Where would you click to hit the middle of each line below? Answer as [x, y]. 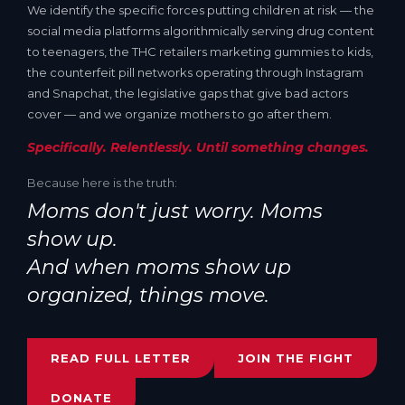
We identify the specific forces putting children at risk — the [201, 10]
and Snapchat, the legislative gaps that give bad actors [188, 93]
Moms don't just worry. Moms [175, 211]
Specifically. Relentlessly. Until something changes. [198, 147]
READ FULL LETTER [121, 358]
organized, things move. [148, 295]
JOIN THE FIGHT [296, 358]
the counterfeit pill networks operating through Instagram [195, 72]
